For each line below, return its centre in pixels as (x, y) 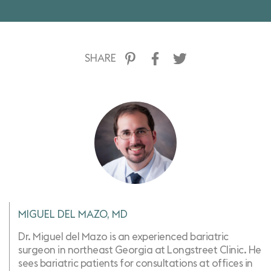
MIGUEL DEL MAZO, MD (73, 214)
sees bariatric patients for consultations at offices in (135, 263)
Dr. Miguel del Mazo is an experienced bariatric (123, 237)
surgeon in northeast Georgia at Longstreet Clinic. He (140, 250)
